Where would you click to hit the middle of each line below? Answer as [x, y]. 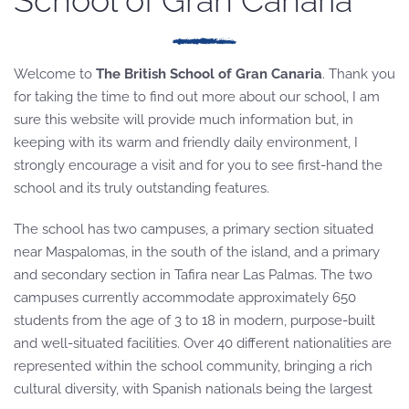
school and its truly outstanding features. [142, 188]
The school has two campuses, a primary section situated [194, 229]
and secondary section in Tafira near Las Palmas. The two [193, 275]
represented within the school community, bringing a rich [193, 366]
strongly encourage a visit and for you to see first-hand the [198, 165]
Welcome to [53, 74]
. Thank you [359, 74]
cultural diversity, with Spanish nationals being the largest [193, 389]
